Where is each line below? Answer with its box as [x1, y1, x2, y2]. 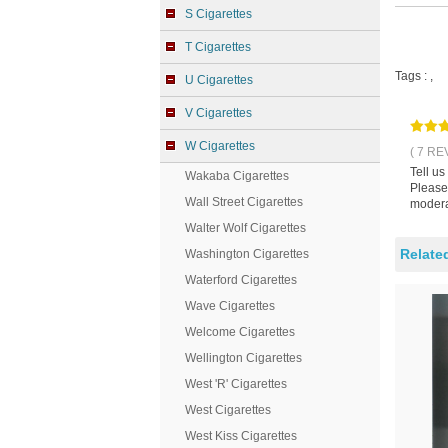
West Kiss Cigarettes [185, 429, 297, 443]
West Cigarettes [185, 403, 271, 417]
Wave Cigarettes [185, 299, 275, 313]
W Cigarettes [185, 139, 255, 153]
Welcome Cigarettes [185, 325, 295, 339]
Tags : [395, 69, 430, 83]
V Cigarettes [185, 106, 252, 120]
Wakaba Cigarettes [185, 169, 289, 183]
